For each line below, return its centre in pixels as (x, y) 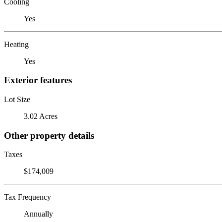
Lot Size (17, 99)
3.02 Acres (41, 116)
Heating (16, 44)
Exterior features (38, 80)
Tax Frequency (28, 197)
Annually (38, 214)
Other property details (49, 135)
